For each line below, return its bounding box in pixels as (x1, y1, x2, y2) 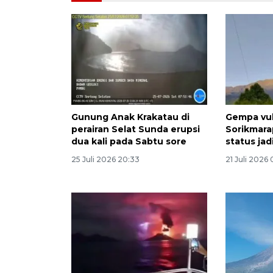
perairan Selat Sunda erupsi (71, 123, 200, 135)
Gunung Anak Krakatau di (71, 111, 190, 122)
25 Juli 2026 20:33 (71, 154, 140, 164)
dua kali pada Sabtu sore (71, 135, 186, 147)
